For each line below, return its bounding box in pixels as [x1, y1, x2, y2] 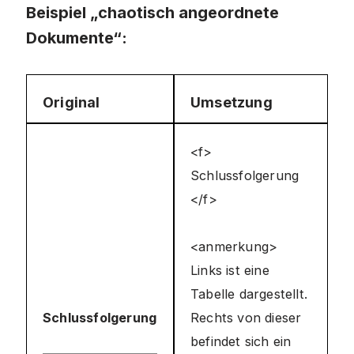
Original [43, 94, 100, 111]
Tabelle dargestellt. [190, 286, 307, 302]
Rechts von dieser [190, 310, 302, 326]
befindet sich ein [190, 333, 292, 349]
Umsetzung [190, 94, 273, 111]
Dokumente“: [26, 28, 127, 47]
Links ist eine [190, 262, 269, 278]
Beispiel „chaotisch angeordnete [26, 3, 279, 22]
